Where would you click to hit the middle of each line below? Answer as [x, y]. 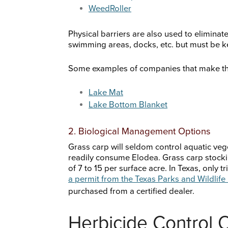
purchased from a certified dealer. [131, 192]
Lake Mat [106, 93]
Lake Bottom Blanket [128, 105]
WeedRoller [110, 9]
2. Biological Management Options [139, 132]
